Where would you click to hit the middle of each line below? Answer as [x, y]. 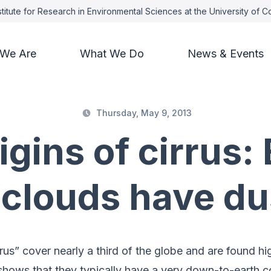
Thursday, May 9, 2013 [144, 113]
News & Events [225, 54]
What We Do [112, 54]
